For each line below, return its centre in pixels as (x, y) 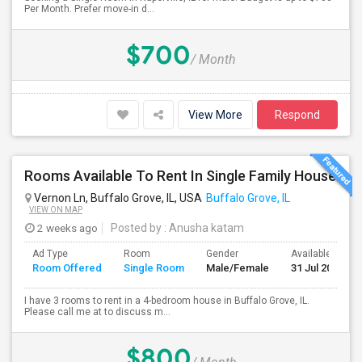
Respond (297, 115)
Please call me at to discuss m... (97, 312)
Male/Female (238, 268)
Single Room (154, 268)
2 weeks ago (66, 228)
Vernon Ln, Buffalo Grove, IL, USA (117, 198)
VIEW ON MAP (56, 210)
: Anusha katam (203, 228)
